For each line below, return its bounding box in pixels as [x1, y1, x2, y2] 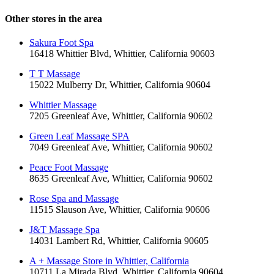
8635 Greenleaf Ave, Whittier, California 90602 [29, 173, 213, 184]
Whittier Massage [29, 100, 97, 111]
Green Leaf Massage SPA [29, 131, 130, 142]
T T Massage [29, 68, 80, 80]
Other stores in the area [5, 13, 102, 24]
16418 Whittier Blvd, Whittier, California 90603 [29, 48, 215, 59]
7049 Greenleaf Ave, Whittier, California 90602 [29, 142, 213, 153]
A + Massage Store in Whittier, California [29, 256, 189, 267]
